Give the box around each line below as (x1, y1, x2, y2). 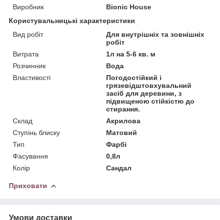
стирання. (106, 105, 140, 113)
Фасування (13, 152, 48, 160)
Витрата (13, 50, 39, 58)
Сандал (106, 164, 132, 172)
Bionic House (106, 2, 152, 11)
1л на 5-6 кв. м (106, 50, 156, 58)
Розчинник (13, 61, 46, 70)
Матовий (106, 128, 137, 137)
